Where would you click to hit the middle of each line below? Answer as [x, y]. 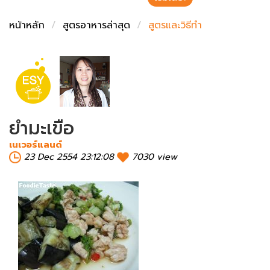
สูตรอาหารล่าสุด [96, 26]
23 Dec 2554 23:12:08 [69, 156]
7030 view [155, 156]
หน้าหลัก [27, 26]
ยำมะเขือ [42, 128]
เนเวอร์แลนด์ [36, 144]
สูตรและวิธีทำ [175, 26]
